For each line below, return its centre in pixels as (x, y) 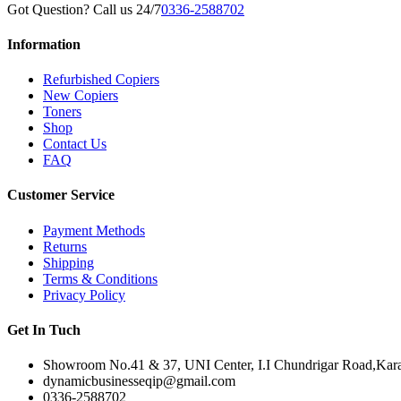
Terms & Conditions (100, 278)
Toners (62, 112)
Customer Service (61, 195)
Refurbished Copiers (101, 80)
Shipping (68, 262)
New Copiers (81, 96)
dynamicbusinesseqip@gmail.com (139, 381)
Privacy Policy (84, 294)
